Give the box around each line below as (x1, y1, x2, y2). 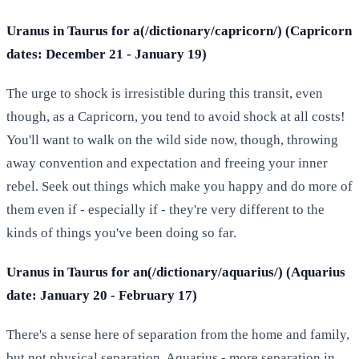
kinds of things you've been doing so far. (6, 224, 236, 240)
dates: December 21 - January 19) (6, 46, 207, 62)
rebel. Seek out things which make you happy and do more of (6, 178, 353, 194)
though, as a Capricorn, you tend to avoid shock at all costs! (6, 108, 345, 124)
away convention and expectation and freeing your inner (6, 155, 328, 171)
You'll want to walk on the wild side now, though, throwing (6, 131, 338, 147)
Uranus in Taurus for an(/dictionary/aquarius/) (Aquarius (6, 264, 345, 280)
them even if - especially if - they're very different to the (6, 201, 325, 217)
